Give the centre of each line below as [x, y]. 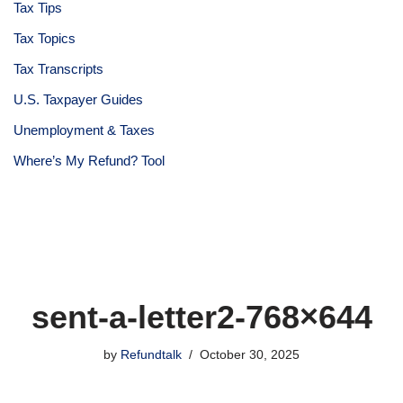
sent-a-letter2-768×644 [201, 317]
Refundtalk [151, 354]
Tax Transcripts [58, 68]
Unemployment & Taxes [84, 130]
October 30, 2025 [250, 354]
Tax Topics [45, 38]
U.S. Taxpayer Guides [78, 99]
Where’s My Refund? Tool [89, 160]
